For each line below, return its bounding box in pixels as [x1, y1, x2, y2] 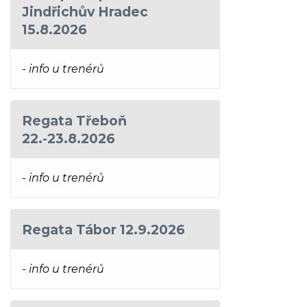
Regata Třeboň [22, 112, 127, 129]
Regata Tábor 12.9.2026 [22, 221, 185, 238]
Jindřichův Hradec [22, 3, 148, 20]
